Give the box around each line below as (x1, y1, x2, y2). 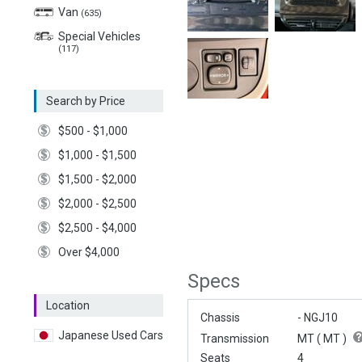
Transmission (200, 332, 269, 346)
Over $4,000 (58, 246, 120, 259)
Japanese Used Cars (58, 329, 163, 342)
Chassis (200, 311, 240, 325)
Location (46, 299, 90, 312)
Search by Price (46, 95, 125, 107)
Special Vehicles (58, 30, 141, 43)
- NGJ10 (297, 311, 338, 325)
